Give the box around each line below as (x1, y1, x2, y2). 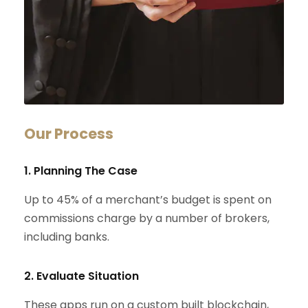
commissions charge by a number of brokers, (24, 210, 269, 227)
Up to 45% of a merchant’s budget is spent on (24, 192, 272, 208)
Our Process (24, 124, 113, 144)
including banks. (24, 229, 109, 245)
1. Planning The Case (24, 163, 137, 179)
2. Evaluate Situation (24, 268, 139, 285)
